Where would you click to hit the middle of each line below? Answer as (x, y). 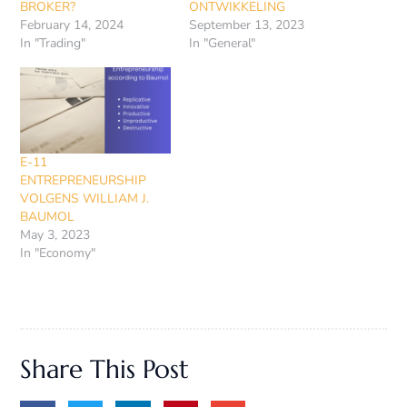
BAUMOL (48, 216)
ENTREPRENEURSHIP (84, 180)
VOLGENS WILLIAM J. (85, 198)
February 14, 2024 (72, 25)
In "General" (222, 44)
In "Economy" (58, 253)
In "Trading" (53, 44)
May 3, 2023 (55, 234)
